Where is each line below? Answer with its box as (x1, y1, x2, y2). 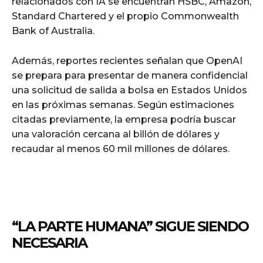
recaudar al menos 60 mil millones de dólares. (12, 143, 230, 155)
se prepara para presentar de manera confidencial (12, 70, 248, 82)
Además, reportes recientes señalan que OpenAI (12, 55, 242, 67)
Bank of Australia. (12, 25, 95, 37)
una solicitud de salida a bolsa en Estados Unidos (12, 85, 247, 96)
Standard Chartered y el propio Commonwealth (12, 11, 239, 22)
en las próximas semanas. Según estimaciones (12, 99, 234, 111)
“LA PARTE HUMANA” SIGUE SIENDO (12, 218, 248, 235)
